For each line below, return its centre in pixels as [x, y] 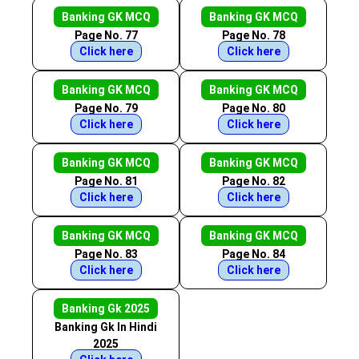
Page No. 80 [253, 108]
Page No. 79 [106, 108]
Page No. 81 [106, 181]
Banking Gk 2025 [106, 309]
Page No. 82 [253, 181]
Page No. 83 [106, 254]
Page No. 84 [253, 254]
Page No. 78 [253, 35]
